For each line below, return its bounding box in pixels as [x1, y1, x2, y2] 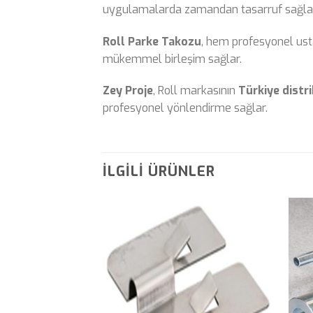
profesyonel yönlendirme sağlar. [103, 101, 268, 116]
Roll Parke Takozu [103, 34, 201, 49]
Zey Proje [103, 83, 153, 99]
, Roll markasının [153, 83, 238, 99]
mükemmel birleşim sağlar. [103, 51, 242, 66]
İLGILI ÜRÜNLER [103, 162, 215, 182]
